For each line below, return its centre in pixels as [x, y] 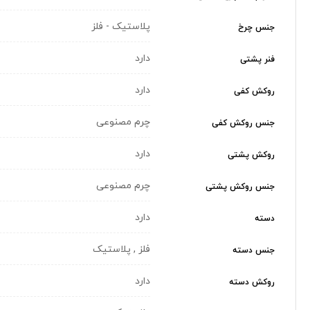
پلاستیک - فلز [121, 26]
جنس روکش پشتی [240, 187]
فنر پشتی [257, 60]
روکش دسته [252, 283]
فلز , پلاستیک [121, 249]
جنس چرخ [256, 28]
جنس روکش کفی [243, 124]
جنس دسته [254, 251]
